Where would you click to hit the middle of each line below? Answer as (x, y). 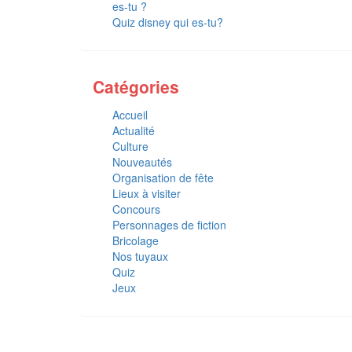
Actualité (134, 130)
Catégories (136, 86)
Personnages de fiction (169, 225)
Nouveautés (142, 162)
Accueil (130, 115)
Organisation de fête (163, 178)
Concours (136, 209)
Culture (130, 146)
